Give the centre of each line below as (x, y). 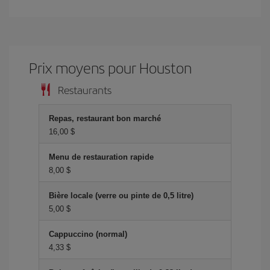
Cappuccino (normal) (88, 234)
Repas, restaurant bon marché (105, 118)
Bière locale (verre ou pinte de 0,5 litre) (121, 196)
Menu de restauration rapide (101, 157)
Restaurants (85, 89)
